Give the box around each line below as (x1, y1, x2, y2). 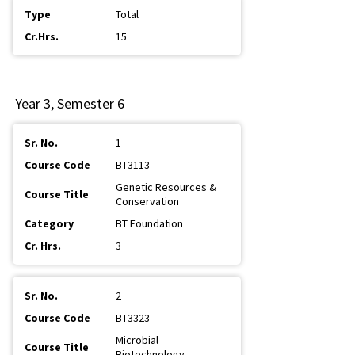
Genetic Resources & (116, 180, 216, 194)
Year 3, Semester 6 (15, 94, 124, 113)
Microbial (116, 333, 158, 347)
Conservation (116, 194, 179, 208)
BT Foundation (116, 216, 183, 231)
